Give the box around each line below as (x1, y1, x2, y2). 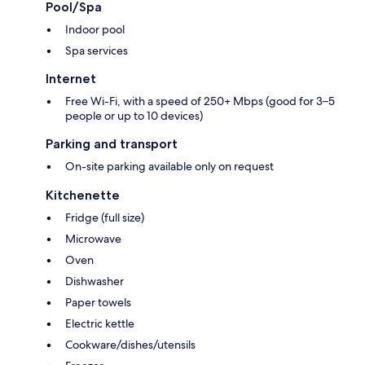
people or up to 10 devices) (65, 108, 203, 124)
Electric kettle (65, 316, 134, 332)
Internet (46, 71, 96, 87)
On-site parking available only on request (65, 159, 274, 174)
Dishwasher (65, 274, 124, 289)
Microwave (65, 231, 121, 247)
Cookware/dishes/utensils (65, 337, 196, 353)
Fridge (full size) (65, 210, 144, 226)
